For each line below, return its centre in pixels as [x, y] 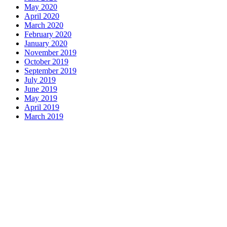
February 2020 [48, 34]
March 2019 [44, 116]
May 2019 [41, 98]
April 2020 [42, 16]
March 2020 [44, 25]
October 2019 [46, 61]
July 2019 [40, 80]
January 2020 [46, 43]
